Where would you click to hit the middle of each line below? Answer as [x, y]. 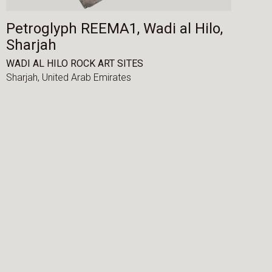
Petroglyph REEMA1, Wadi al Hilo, [114, 29]
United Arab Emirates [86, 78]
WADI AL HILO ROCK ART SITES [74, 63]
